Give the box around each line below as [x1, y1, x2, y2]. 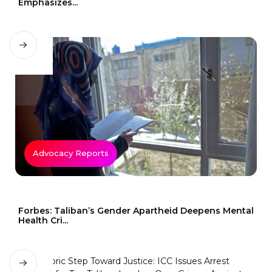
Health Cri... [18, 214, 68, 226]
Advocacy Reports [33, 148, 109, 158]
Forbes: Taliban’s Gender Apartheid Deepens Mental [18, 205, 254, 216]
